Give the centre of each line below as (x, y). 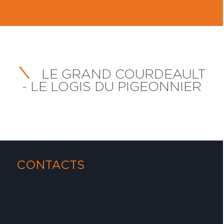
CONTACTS (51, 164)
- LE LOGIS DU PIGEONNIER (112, 86)
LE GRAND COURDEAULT (122, 74)
